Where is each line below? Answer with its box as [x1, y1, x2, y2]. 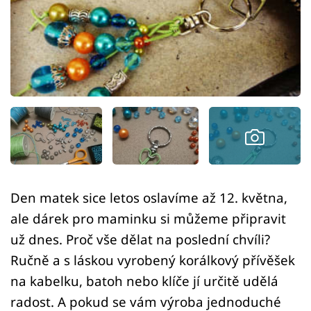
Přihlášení [31, 35, 101, 53]
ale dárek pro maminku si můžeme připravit [10, 210, 286, 228]
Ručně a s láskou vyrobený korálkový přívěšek [10, 251, 295, 269]
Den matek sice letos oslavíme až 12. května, [10, 189, 287, 207]
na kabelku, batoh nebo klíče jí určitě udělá [10, 272, 278, 290]
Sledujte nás [10, 89, 71, 103]
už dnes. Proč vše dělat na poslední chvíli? [10, 230, 270, 249]
